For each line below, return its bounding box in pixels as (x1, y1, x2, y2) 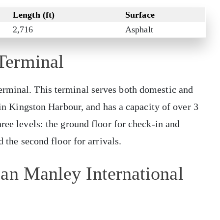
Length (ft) (13, 10, 55, 20)
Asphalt (125, 25, 153, 35)
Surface (125, 10, 155, 20)
